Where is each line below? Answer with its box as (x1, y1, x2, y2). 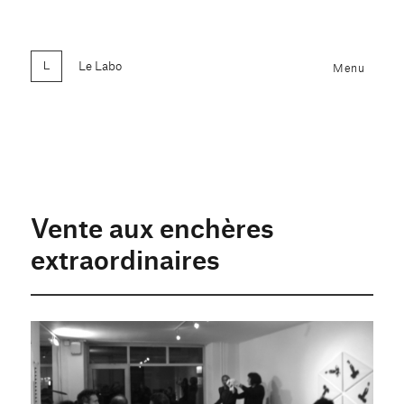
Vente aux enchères (31, 207, 275, 244)
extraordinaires (31, 239, 221, 276)
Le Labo (78, 56, 123, 73)
